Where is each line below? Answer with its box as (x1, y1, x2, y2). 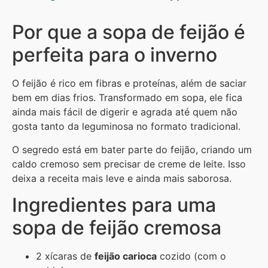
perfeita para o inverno (12, 43, 217, 67)
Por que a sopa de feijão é (12, 20, 245, 44)
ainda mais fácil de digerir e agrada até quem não (12, 106, 237, 118)
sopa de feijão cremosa (12, 216, 221, 240)
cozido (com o (157, 250, 226, 263)
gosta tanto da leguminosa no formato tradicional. (12, 120, 240, 133)
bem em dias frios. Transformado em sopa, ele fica (12, 92, 242, 104)
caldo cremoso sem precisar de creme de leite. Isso (12, 157, 246, 170)
